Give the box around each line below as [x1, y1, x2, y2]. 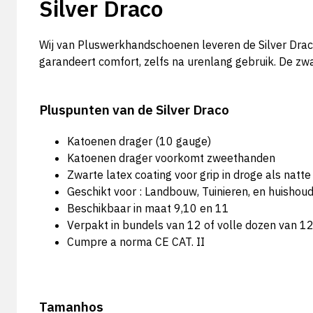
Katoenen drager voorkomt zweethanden [67, 151, 275, 165]
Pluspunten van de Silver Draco [39, 101, 229, 118]
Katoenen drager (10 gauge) [67, 134, 211, 148]
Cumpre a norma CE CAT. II [67, 235, 205, 249]
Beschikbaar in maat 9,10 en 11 [67, 201, 229, 215]
